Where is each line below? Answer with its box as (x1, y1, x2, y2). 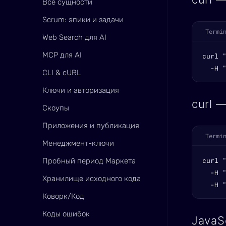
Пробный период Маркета (42, 156, 136, 165)
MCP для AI (42, 50, 82, 60)
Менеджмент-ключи (42, 139, 114, 148)
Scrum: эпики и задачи (42, 15, 124, 24)
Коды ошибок (42, 209, 90, 218)
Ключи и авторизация (42, 86, 119, 95)
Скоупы (42, 103, 69, 112)
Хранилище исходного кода (42, 174, 141, 183)
